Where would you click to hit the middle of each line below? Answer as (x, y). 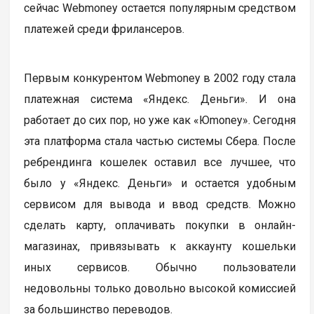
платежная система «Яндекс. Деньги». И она (160, 99)
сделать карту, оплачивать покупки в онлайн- (160, 225)
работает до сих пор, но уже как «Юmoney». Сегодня (160, 120)
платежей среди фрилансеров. (106, 29)
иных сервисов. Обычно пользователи (160, 267)
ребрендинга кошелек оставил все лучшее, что (160, 162)
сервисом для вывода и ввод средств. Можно (160, 204)
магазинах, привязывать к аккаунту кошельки (160, 246)
